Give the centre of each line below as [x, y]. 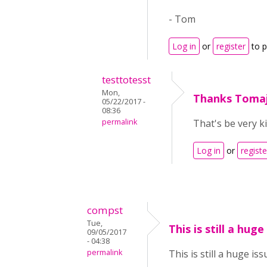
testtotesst [126, 80]
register [231, 46]
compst [105, 210]
